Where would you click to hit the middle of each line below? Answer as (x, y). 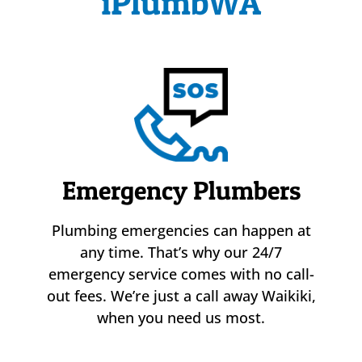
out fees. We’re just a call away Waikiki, (181, 296)
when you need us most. (181, 318)
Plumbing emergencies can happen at (181, 231)
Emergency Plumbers (181, 191)
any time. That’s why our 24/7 (181, 253)
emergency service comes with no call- (181, 274)
